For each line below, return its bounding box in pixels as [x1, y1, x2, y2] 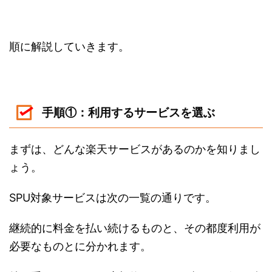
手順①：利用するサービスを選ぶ [41, 106, 215, 120]
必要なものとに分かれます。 [9, 239, 151, 253]
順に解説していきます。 [9, 40, 129, 53]
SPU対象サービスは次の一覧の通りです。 [9, 191, 216, 204]
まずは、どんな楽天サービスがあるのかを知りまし [9, 142, 260, 155]
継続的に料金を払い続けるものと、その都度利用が [9, 221, 260, 234]
